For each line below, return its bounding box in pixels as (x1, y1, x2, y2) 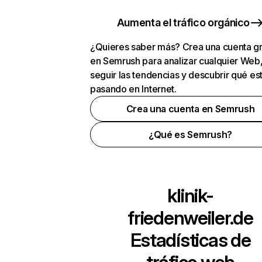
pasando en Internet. (90, 83, 177, 95)
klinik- (167, 184, 213, 207)
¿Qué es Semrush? (149, 129, 232, 140)
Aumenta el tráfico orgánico (116, 16, 250, 29)
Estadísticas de (130, 229, 251, 251)
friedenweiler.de (127, 206, 253, 229)
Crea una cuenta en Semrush (126, 103, 255, 115)
